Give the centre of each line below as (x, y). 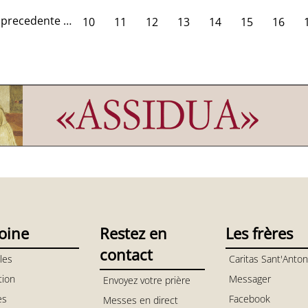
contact (126, 254)
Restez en (133, 233)
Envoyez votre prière (146, 280)
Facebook (249, 299)
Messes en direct (140, 300)
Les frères (259, 233)
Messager (250, 279)
